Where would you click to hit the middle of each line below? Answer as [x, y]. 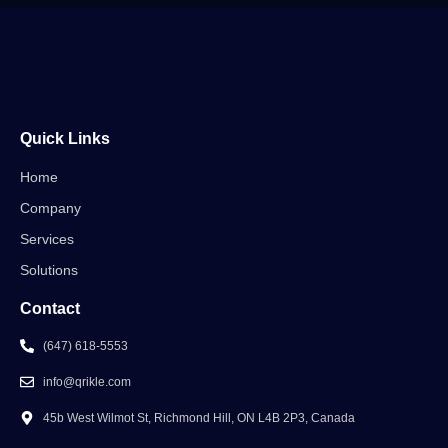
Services [47, 238]
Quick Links [65, 138]
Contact [50, 308]
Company [50, 207]
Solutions [49, 269]
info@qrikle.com [86, 381]
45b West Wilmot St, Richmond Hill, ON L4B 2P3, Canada [198, 417]
